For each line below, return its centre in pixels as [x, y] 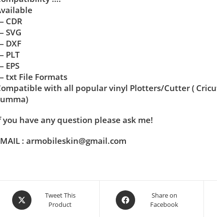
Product [60, 205]
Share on [164, 195]
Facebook [164, 205]
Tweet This [60, 195]
